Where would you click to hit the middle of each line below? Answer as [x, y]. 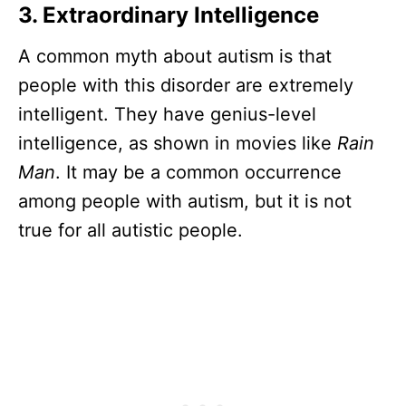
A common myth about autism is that [175, 57]
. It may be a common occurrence [198, 173]
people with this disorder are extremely [186, 86]
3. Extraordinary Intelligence [169, 15]
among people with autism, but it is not [185, 202]
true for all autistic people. [130, 231]
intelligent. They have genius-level [167, 115]
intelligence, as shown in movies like [178, 144]
